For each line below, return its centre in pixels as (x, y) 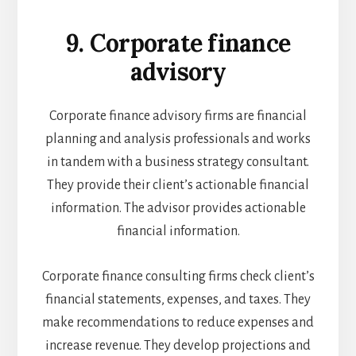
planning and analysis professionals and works (178, 139)
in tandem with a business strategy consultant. (178, 163)
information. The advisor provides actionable (178, 209)
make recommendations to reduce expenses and (178, 323)
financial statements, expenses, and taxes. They (178, 300)
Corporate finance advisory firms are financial (178, 116)
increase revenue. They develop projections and (178, 346)
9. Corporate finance (178, 43)
